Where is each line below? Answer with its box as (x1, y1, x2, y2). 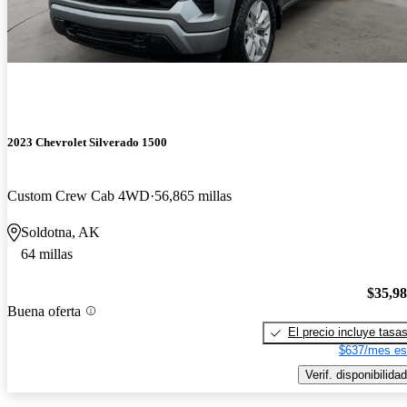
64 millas (21, 246, 73, 263)
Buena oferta (7, 303, 81, 319)
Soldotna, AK (21, 224, 100, 241)
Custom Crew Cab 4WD (7, 188, 150, 204)
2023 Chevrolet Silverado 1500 (7, 135, 167, 150)
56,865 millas (154, 188, 232, 204)
